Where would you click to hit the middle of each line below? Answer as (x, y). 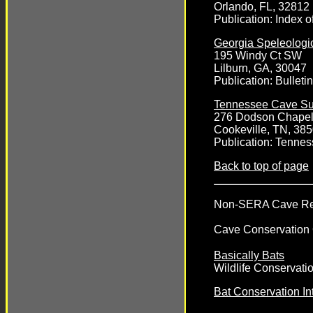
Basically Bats (249, 255)
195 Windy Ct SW (258, 55)
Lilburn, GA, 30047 (260, 68)
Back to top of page (261, 166)
